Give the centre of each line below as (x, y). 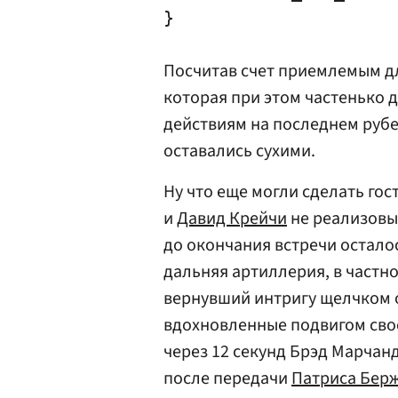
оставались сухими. (239, 151)
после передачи (227, 378)
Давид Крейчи (232, 219)
